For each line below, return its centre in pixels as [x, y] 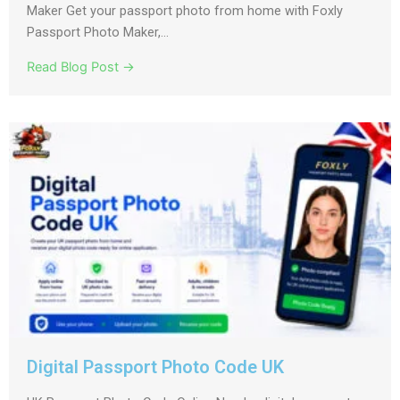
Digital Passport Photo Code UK [155, 367]
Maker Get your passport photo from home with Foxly [185, 11]
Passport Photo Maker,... [98, 33]
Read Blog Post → [81, 67]
